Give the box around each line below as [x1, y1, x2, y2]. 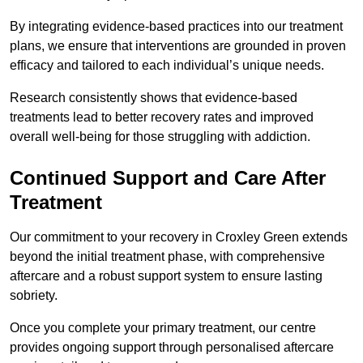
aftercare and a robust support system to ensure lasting [10, 269, 322, 284]
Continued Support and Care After [10, 167, 326, 190]
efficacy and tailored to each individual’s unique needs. [10, 58, 327, 73]
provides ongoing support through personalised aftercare [10, 340, 334, 355]
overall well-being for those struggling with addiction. [10, 130, 310, 144]
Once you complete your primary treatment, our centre [10, 321, 316, 335]
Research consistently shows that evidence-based [10, 91, 297, 105]
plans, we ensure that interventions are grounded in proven [10, 39, 346, 53]
